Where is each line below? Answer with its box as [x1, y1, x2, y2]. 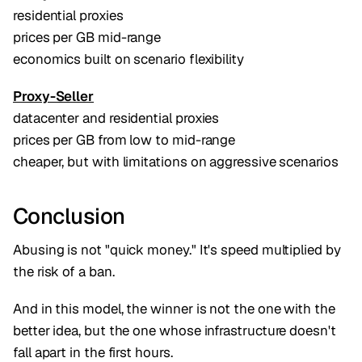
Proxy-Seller [13, 86, 95, 105]
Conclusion [13, 202, 125, 231]
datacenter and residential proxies [13, 108, 220, 127]
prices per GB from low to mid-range [13, 130, 236, 149]
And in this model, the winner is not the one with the [13, 300, 335, 318]
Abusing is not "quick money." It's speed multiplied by [13, 241, 341, 259]
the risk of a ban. [13, 263, 115, 281]
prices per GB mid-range [13, 27, 162, 46]
